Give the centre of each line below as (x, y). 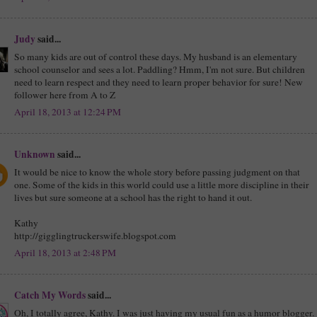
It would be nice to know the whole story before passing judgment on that (157, 172)
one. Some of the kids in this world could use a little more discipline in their (162, 184)
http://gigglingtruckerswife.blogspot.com (95, 235)
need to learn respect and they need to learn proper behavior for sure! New (158, 82)
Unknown (35, 154)
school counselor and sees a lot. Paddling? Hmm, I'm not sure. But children (160, 69)
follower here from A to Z (65, 94)
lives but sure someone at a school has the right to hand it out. (133, 197)
